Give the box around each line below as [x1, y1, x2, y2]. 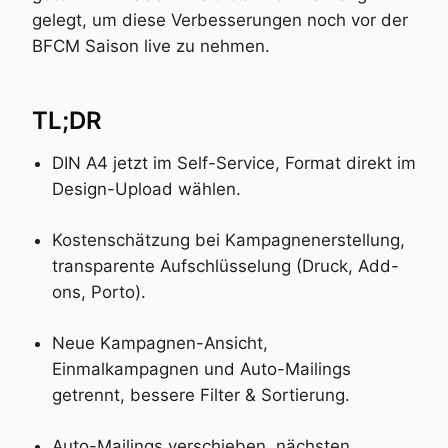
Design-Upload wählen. [52, 179, 241, 200]
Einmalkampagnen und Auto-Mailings [52, 358, 351, 379]
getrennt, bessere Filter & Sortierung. [52, 384, 350, 405]
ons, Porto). [52, 282, 146, 303]
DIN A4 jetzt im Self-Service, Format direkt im [52, 153, 416, 174]
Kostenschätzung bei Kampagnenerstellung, [52, 230, 405, 251]
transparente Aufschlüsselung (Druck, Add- [52, 256, 399, 277]
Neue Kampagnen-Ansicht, [52, 332, 268, 353]
